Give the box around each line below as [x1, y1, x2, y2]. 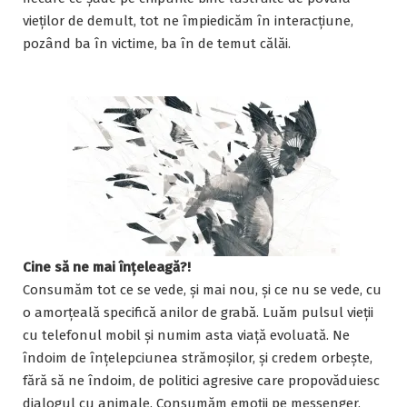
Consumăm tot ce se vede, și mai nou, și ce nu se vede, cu [23, 281, 382, 298]
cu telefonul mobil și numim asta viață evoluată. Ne [23, 326, 350, 343]
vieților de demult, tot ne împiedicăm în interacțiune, [23, 12, 353, 29]
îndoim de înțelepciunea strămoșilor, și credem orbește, [23, 349, 372, 366]
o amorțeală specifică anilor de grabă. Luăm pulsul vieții [23, 303, 373, 321]
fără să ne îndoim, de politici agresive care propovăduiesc [23, 372, 380, 389]
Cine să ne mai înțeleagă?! [23, 258, 191, 275]
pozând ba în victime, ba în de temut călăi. [23, 35, 291, 52]
